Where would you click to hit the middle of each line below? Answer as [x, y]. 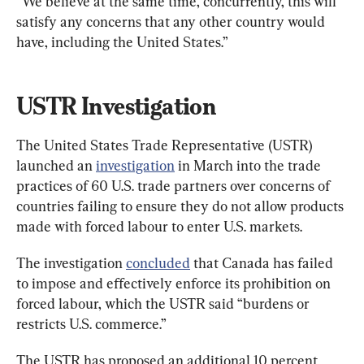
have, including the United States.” [122, 42]
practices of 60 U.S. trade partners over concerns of [175, 186]
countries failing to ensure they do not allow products [182, 206]
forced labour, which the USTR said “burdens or [165, 304]
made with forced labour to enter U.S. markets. [159, 227]
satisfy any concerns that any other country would [172, 22]
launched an [56, 166]
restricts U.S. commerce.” [91, 324]
